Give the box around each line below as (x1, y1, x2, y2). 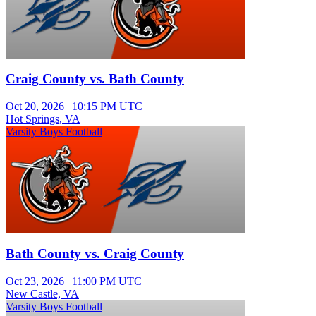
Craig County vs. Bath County (6, 71, 184, 87)
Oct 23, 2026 (6, 274, 64, 287)
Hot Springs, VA (6, 113, 80, 126)
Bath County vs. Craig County (6, 245, 184, 261)
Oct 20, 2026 (6, 100, 64, 113)
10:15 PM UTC (72, 100, 142, 113)
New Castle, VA (6, 287, 79, 300)
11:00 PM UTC (72, 274, 142, 287)
